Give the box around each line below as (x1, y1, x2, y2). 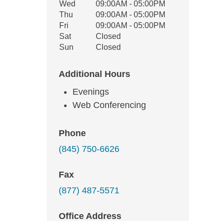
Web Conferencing (73, 100, 146, 110)
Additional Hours (59, 69, 130, 79)
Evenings (73, 87, 109, 97)
